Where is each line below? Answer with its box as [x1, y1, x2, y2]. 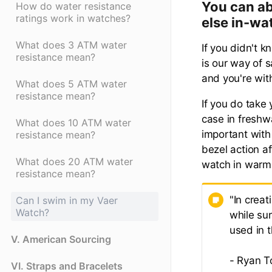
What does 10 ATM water [16, 117, 131, 129]
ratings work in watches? [16, 12, 131, 25]
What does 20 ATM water [16, 155, 133, 168]
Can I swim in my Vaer [16, 194, 118, 207]
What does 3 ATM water [16, 39, 127, 52]
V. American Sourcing [11, 233, 111, 246]
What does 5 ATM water [16, 78, 127, 90]
